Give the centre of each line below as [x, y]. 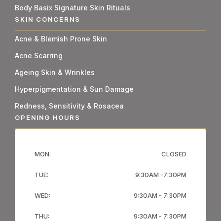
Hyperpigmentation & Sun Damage [74, 89]
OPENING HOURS [48, 117]
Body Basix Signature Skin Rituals [73, 8]
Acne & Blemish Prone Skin [61, 39]
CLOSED [174, 154]
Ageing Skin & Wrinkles [55, 72]
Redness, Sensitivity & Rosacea [69, 106]
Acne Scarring [39, 55]
